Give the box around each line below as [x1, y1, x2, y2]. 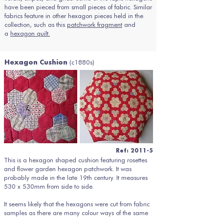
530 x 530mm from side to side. [4, 182, 94, 190]
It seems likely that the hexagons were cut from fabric [4, 200, 150, 208]
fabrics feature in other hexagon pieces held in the [4, 12, 143, 20]
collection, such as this [4, 21, 67, 28]
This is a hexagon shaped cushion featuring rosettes [4, 156, 147, 164]
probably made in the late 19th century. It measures [4, 174, 148, 181]
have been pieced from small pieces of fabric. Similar [4, 3, 152, 11]
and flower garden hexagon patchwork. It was [4, 165, 131, 173]
